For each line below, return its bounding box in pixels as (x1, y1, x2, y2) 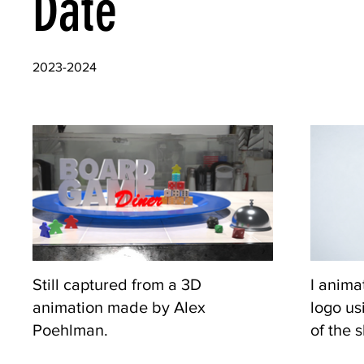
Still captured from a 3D (32, 275, 201, 293)
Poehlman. (32, 320, 108, 339)
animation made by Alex (32, 297, 206, 316)
